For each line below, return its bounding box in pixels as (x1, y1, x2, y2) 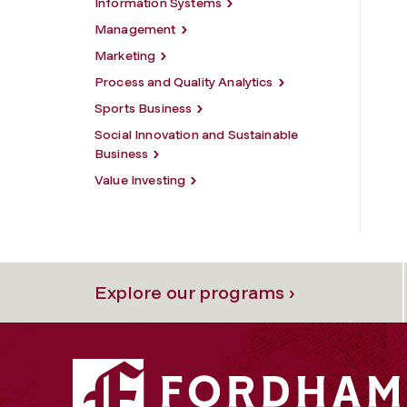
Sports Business (94, 100, 193, 116)
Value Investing (94, 172, 186, 188)
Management (94, 21, 176, 37)
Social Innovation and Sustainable (94, 126, 299, 143)
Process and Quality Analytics (94, 74, 273, 90)
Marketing (94, 47, 156, 64)
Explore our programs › (94, 281, 295, 303)
